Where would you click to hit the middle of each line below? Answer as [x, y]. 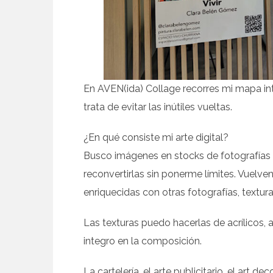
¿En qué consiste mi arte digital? [156, 138]
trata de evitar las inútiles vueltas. [158, 107]
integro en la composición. [143, 241]
